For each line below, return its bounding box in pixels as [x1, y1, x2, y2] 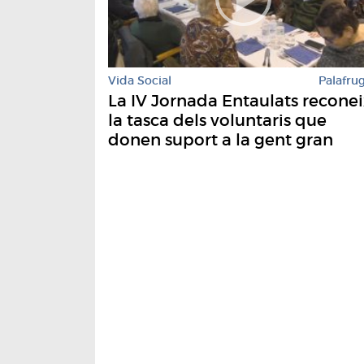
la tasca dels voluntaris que [108, 110, 327, 130]
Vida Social [108, 72, 171, 88]
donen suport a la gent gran [108, 129, 333, 149]
